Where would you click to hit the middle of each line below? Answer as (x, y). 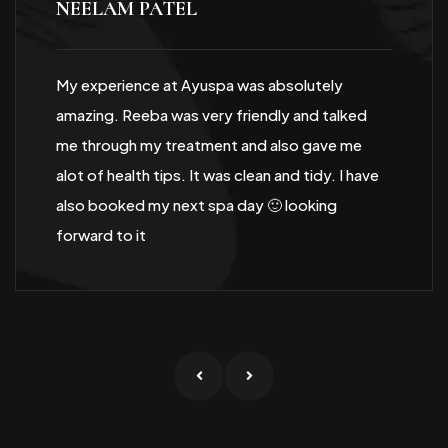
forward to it (101, 235)
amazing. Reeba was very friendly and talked (211, 115)
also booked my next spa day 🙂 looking (196, 205)
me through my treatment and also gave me (209, 145)
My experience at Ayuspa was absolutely (199, 85)
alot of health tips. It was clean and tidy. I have (217, 175)
